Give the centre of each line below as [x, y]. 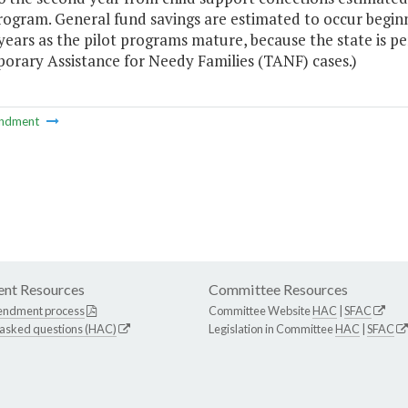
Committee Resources [278, 290]
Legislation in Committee [272, 329]
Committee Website [260, 311]
